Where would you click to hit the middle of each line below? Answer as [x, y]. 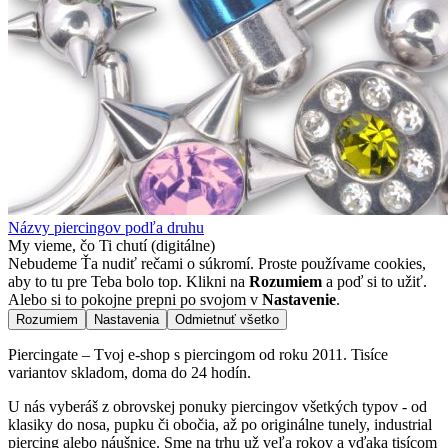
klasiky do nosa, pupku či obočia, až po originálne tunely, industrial [220, 425]
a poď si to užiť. [374, 282]
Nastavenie [299, 300]
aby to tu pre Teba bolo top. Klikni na [128, 282]
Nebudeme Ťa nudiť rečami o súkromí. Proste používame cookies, [217, 264]
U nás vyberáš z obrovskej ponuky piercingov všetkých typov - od [217, 407]
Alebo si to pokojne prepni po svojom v [135, 300]
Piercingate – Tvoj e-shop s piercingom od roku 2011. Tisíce [198, 355]
